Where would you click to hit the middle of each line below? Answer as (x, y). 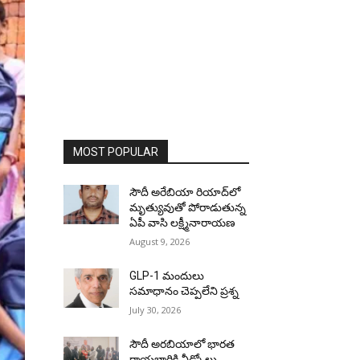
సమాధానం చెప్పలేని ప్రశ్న (184, 291)
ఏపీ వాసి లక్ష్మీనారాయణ (183, 223)
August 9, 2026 (160, 241)
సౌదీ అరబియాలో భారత (182, 344)
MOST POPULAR (116, 152)
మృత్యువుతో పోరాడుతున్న (188, 207)
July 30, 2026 (155, 310)
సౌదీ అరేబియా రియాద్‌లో (185, 192)
